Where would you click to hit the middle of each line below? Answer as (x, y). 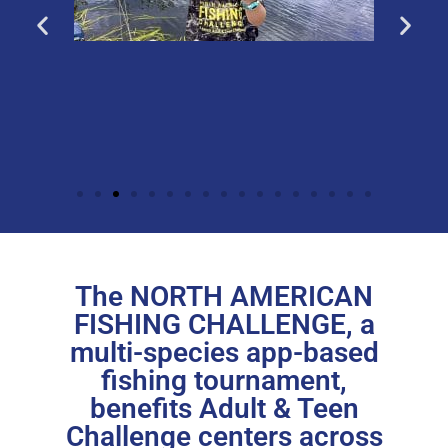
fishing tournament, (224, 380)
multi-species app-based (224, 352)
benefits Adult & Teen (224, 408)
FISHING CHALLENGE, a (224, 324)
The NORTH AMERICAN (224, 296)
